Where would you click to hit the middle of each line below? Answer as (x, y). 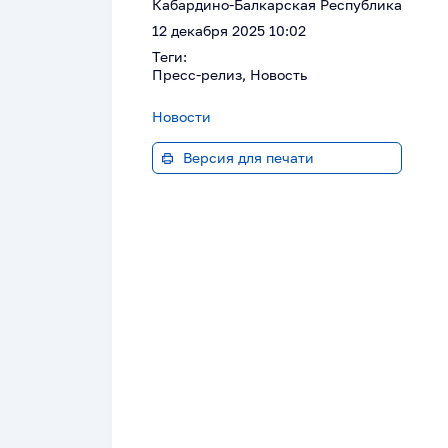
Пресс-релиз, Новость (229, 74)
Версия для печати (248, 157)
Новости (181, 116)
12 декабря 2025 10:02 (229, 30)
